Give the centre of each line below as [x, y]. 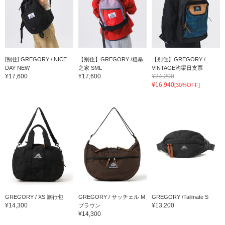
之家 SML [90, 68]
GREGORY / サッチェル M [111, 197]
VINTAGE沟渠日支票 [177, 68]
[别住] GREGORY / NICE [36, 60]
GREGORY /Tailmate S [180, 197]
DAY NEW [17, 68]
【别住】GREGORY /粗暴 [110, 60]
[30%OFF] [187, 85]
